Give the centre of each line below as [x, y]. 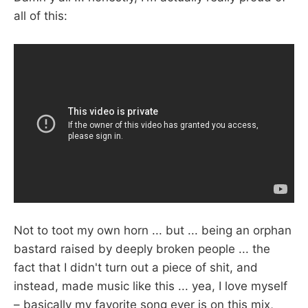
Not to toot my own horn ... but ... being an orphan [153, 231]
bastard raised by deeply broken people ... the [142, 249]
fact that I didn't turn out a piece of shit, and [136, 268]
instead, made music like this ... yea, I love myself [151, 286]
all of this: [41, 16]
